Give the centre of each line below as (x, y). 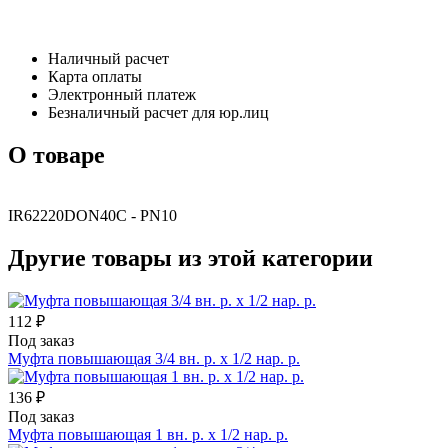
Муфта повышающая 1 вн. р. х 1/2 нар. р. (148, 434)
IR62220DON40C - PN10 (92, 215)
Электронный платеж (122, 94)
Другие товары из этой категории (190, 257)
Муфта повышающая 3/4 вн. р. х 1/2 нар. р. (154, 358)
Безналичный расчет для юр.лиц (158, 112)
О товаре (56, 154)
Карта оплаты (95, 76)
